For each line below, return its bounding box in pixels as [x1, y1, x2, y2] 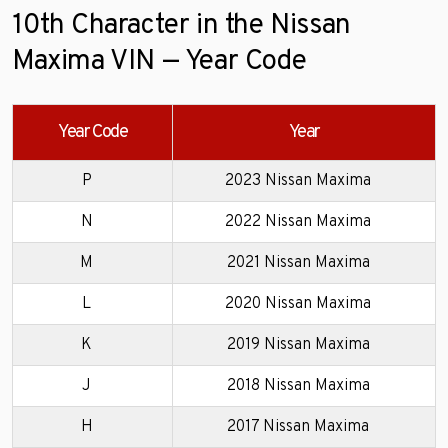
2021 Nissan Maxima [226, 252, 370, 273]
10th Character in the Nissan [12, 7, 351, 44]
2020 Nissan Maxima [225, 293, 371, 314]
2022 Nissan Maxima [225, 211, 371, 232]
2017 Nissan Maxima [227, 416, 369, 437]
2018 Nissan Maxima [226, 375, 370, 396]
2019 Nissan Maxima [226, 334, 370, 355]
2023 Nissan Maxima [225, 170, 371, 191]
